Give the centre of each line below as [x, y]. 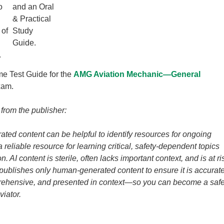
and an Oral [33, 7]
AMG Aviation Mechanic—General [137, 74]
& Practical [31, 19]
